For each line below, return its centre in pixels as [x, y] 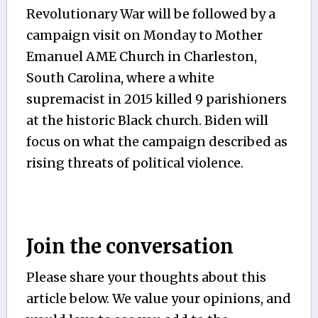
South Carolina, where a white [120, 78]
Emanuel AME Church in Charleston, [141, 57]
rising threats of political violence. [135, 163]
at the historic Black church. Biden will [147, 121]
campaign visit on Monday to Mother [144, 35]
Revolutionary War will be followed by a [150, 14]
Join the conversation [130, 247]
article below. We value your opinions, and [158, 299]
